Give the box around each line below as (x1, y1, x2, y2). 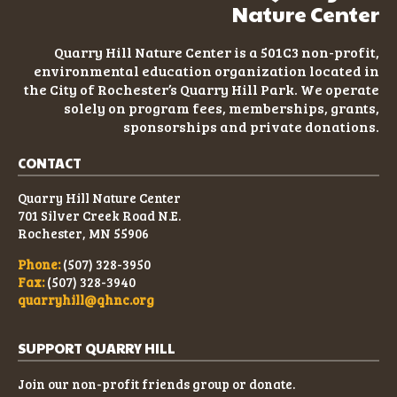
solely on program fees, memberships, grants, (64, 97, 379, 117)
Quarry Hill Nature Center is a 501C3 (54, 42, 301, 61)
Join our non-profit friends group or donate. (18, 374, 295, 393)
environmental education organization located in (34, 60, 379, 80)
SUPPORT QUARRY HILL (18, 339, 175, 358)
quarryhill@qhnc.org (18, 290, 154, 308)
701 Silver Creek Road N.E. (18, 206, 181, 225)
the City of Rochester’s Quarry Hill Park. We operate (24, 79, 379, 98)
